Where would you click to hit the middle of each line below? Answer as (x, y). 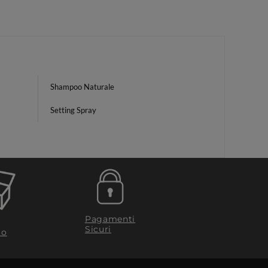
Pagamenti (110, 219)
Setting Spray (73, 110)
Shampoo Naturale (82, 87)
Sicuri (98, 229)
